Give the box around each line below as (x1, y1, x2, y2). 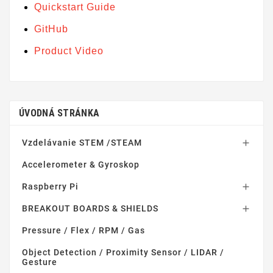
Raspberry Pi (22, 182, 79, 192)
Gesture (22, 257, 57, 268)
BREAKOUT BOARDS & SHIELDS (22, 204, 158, 214)
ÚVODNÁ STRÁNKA (19, 107, 100, 119)
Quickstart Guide (34, 2, 116, 13)
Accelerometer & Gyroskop (22, 160, 140, 170)
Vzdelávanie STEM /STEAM (22, 138, 142, 148)
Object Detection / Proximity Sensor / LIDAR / (22, 247, 224, 258)
